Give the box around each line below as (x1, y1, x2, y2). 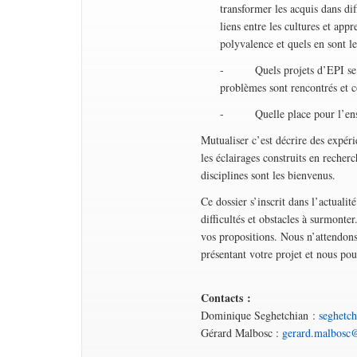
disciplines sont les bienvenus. (201, 167, 336, 182)
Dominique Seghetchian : (201, 308, 320, 323)
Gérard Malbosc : (201, 325, 283, 340)
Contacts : (201, 289, 252, 306)
